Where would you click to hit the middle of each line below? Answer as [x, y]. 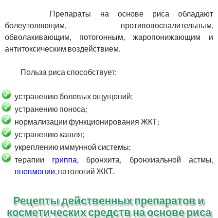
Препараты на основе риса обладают [114, 14]
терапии [34, 160]
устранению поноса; [51, 109]
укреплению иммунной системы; [73, 147]
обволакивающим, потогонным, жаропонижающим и [109, 37]
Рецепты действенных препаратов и [109, 200]
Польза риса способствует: [66, 72]
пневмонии [35, 171]
